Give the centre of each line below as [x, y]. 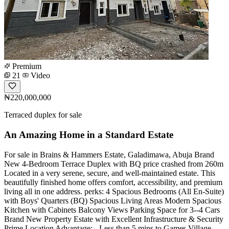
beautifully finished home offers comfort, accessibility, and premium [113, 182]
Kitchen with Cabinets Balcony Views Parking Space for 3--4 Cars [112, 210]
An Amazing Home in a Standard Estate [89, 134]
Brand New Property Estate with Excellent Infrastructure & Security [114, 219]
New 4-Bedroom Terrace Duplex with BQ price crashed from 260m [114, 164]
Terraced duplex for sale [43, 115]
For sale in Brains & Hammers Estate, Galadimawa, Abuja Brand [109, 154]
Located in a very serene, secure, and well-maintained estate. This [110, 173]
